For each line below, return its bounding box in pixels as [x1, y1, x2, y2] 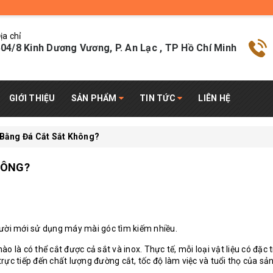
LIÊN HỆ [198, 93, 230, 103]
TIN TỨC [140, 93, 177, 103]
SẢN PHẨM [71, 93, 119, 103]
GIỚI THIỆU [9, 93, 55, 103]
